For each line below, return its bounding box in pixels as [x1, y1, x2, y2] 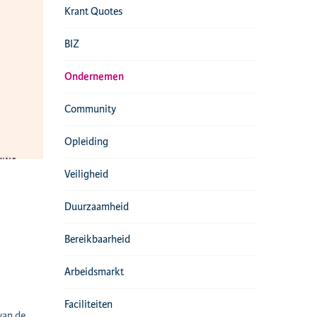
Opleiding [64, 134, 108, 149]
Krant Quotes [64, 4, 122, 19]
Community [64, 102, 116, 117]
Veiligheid [64, 167, 108, 182]
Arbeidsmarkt [64, 265, 124, 279]
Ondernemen [64, 69, 124, 84]
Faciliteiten [64, 297, 113, 312]
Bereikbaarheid [64, 232, 130, 247]
